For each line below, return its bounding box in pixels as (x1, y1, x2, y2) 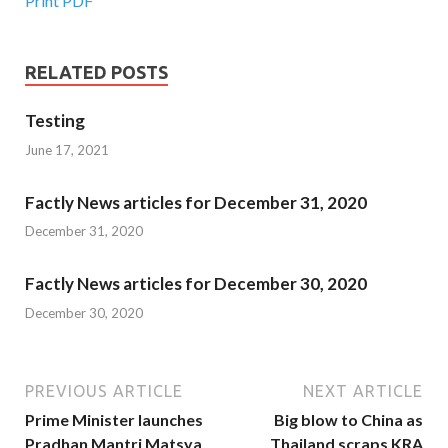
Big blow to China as (274, 409, 423, 429)
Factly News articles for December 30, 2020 (25, 273, 367, 295)
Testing (25, 110, 85, 132)
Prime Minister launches (25, 409, 203, 429)
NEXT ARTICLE (303, 381, 423, 400)
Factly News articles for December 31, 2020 (25, 191, 367, 213)
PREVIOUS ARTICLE (25, 381, 183, 400)
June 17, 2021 (25, 141, 109, 158)
